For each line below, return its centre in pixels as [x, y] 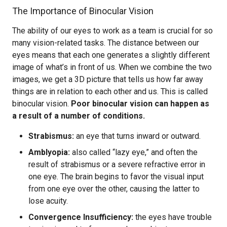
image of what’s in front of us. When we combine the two [112, 67]
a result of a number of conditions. [79, 116]
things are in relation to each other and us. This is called [110, 91]
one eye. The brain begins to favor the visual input [116, 177]
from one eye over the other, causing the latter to [114, 189]
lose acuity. [48, 201]
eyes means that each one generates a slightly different [111, 55]
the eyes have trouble [173, 217]
